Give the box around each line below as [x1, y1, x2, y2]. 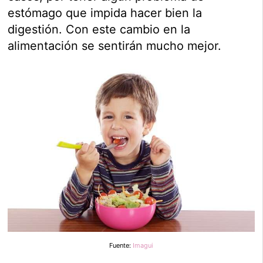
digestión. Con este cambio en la [8, 22, 191, 37]
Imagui [133, 241, 153, 249]
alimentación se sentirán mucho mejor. [8, 39, 222, 53]
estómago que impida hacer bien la [8, 6, 203, 21]
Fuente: [109, 241, 133, 249]
